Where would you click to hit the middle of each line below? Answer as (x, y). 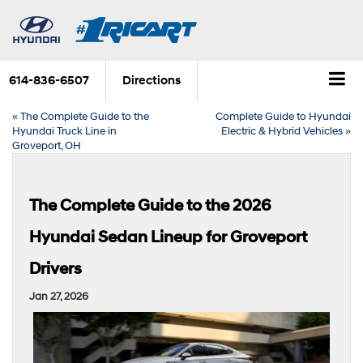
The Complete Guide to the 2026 (150, 205)
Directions (152, 81)
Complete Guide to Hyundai (283, 116)
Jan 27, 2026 (59, 296)
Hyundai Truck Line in (64, 131)
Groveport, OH (47, 145)
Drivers (56, 269)
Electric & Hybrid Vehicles (282, 131)
